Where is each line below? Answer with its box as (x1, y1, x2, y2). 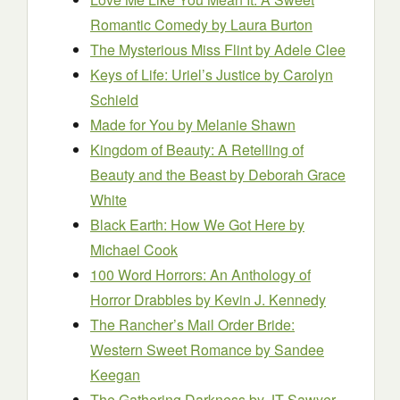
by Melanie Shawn (178, 114, 296, 135)
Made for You (90, 114, 178, 135)
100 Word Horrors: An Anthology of (90, 264, 311, 285)
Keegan (90, 364, 140, 385)
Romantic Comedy (90, 14, 212, 35)
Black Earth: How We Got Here (90, 214, 289, 235)
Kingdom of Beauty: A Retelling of (90, 139, 304, 160)
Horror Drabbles (90, 289, 196, 310)
